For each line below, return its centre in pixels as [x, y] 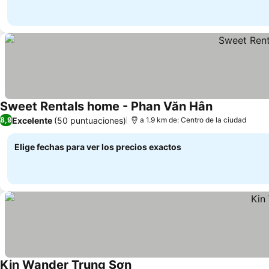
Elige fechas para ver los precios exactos [98, 147]
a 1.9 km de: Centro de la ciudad [193, 120]
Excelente [32, 120]
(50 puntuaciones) [90, 120]
